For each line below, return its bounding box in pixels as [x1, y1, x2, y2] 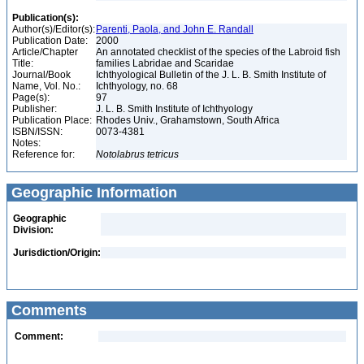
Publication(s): [12, 12, 79, 24]
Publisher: [12, 103, 57, 115]
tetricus [147, 149, 179, 160]
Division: [13, 224, 54, 236]
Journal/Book [12, 69, 71, 80]
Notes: [12, 137, 41, 149]
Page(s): [12, 92, 50, 103]
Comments [7, 302, 87, 318]
